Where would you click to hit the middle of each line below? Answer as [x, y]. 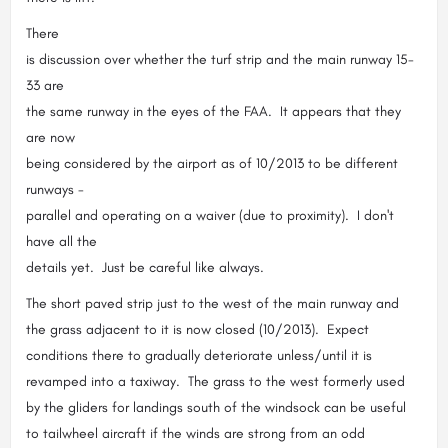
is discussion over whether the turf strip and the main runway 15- [220, 59]
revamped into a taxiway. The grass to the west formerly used [215, 381]
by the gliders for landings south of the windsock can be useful [216, 407]
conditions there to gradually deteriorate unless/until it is [199, 355]
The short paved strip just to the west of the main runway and [212, 303]
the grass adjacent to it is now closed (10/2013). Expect [197, 329]
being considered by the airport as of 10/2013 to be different [212, 163]
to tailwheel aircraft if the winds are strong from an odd [195, 433]
